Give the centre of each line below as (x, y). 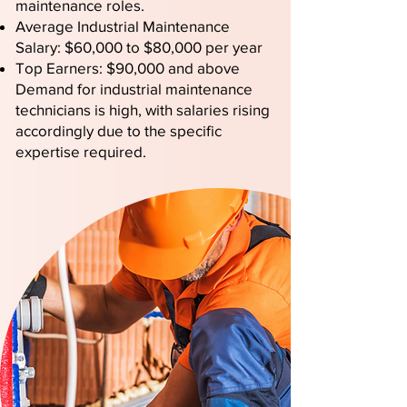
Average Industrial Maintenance (123, 26)
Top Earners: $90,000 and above (128, 68)
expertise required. (81, 151)
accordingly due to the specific (119, 130)
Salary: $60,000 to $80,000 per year (139, 47)
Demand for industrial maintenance (134, 89)
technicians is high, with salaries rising (143, 109)
